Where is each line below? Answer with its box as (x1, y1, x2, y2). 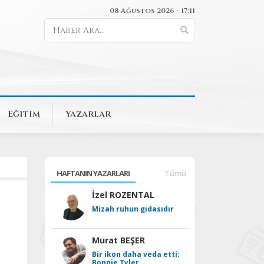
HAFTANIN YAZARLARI (57, 168, 130, 179)
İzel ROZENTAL (92, 189, 154, 200)
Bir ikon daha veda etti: (92, 249, 180, 259)
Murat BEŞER (92, 235, 145, 246)
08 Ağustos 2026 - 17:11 (110, 6, 195, 15)
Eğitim (8, 108, 40, 120)
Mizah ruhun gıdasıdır (92, 204, 174, 214)
